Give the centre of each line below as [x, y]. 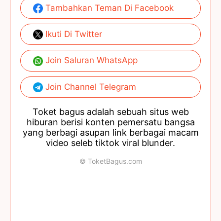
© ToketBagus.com [110, 161]
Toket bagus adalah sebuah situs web [110, 111]
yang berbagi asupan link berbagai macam [110, 132]
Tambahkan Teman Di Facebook [108, 8]
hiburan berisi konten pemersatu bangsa [110, 122]
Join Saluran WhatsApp [90, 60]
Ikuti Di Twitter [73, 34]
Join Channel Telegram [90, 87]
